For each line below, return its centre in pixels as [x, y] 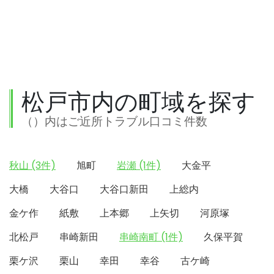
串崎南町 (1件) [151, 237]
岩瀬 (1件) [139, 165]
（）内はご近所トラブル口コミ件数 [114, 121]
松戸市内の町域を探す [139, 102]
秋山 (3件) [32, 165]
